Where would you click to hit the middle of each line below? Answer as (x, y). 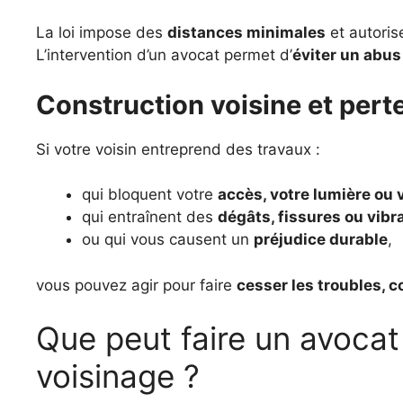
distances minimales (246, 32)
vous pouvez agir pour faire (136, 285)
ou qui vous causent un (168, 239)
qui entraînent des (150, 217)
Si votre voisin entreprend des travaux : (178, 149)
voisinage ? (118, 376)
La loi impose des (102, 32)
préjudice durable (321, 239)
